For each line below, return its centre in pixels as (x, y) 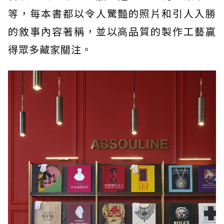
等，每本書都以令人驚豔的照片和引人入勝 (112, 13)
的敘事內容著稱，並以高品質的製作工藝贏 (112, 31)
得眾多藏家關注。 (50, 49)
